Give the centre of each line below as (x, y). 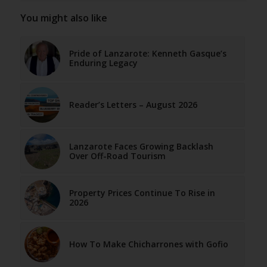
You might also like (63, 18)
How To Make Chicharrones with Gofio (148, 244)
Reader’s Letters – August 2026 (133, 104)
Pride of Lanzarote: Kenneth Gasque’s (148, 53)
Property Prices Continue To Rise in (142, 193)
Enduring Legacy (103, 63)
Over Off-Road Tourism (117, 156)
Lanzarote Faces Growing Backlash (141, 146)
